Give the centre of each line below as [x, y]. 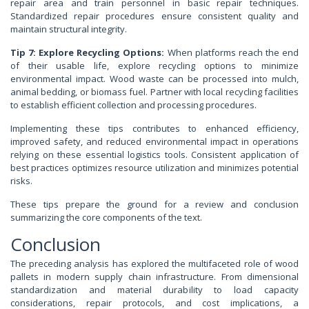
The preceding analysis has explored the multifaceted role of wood [154, 264]
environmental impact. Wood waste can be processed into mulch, [154, 79]
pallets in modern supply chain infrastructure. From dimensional [154, 277]
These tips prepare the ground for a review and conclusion [154, 205]
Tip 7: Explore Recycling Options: [88, 53]
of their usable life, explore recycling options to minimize [154, 66]
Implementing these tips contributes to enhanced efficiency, [154, 129]
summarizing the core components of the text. [106, 218]
